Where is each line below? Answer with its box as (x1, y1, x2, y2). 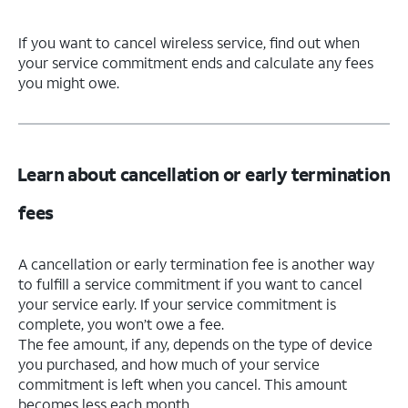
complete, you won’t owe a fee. (18, 313, 224, 333)
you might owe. (18, 73, 119, 92)
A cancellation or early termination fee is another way (18, 253, 374, 273)
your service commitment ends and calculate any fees (18, 53, 373, 72)
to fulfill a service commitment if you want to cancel (18, 273, 362, 293)
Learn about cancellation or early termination (17, 161, 390, 186)
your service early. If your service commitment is (18, 293, 336, 313)
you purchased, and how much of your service (18, 353, 320, 373)
